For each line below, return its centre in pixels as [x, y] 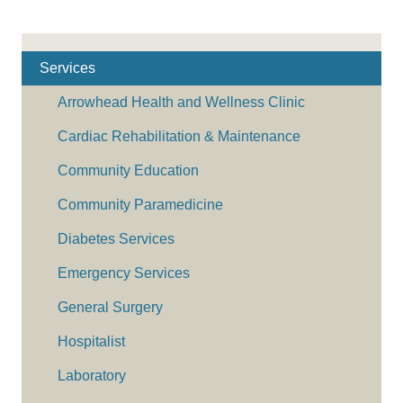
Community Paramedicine [140, 204]
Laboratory [92, 375]
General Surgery [110, 307]
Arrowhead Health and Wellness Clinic [181, 102]
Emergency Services [124, 273]
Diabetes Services [116, 238]
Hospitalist [91, 341]
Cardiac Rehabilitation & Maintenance [179, 136]
